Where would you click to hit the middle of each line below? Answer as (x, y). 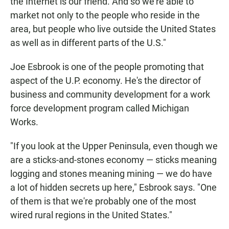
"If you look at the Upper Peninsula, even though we (114, 146)
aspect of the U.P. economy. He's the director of (106, 81)
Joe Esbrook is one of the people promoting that (107, 67)
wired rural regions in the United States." (91, 215)
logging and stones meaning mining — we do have (111, 174)
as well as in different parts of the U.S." (88, 43)
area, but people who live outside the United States (113, 29)
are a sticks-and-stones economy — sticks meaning (113, 160)
